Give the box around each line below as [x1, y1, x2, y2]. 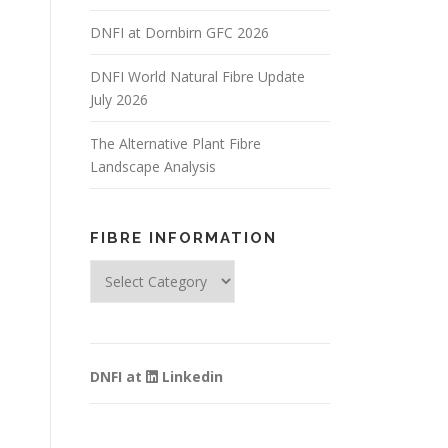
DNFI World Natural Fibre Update [90, 67, 305, 86]
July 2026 [90, 90, 148, 109]
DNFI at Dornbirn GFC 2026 [90, 23, 269, 42]
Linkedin [158, 367, 223, 386]
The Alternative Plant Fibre [90, 134, 261, 153]
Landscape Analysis [90, 157, 216, 176]
